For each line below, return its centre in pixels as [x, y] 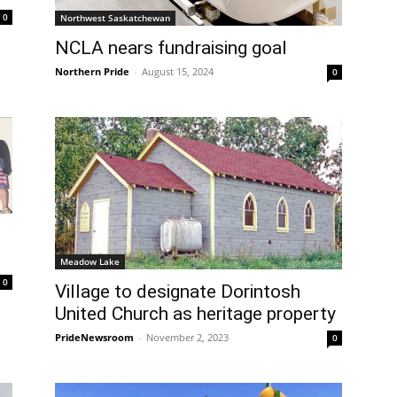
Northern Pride [92, 71]
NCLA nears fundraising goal [171, 47]
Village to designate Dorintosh [178, 291]
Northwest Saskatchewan [115, 17]
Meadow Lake [90, 261]
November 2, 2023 [187, 337]
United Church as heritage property [195, 313]
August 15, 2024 [178, 71]
